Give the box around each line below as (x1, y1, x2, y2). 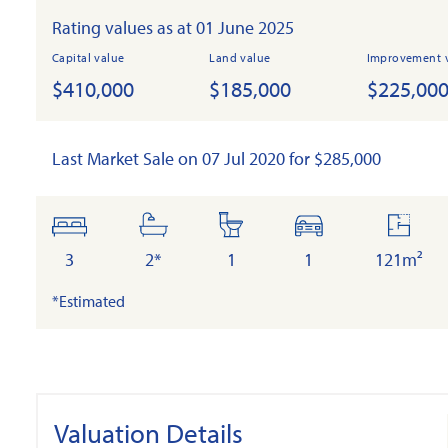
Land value (209, 50, 271, 65)
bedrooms (68, 213, 145, 236)
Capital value (52, 50, 125, 65)
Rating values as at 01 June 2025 (52, 16, 294, 39)
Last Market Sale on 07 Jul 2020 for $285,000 (52, 147, 381, 170)
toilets (229, 213, 276, 236)
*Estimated (52, 291, 125, 311)
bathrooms (151, 213, 235, 236)
